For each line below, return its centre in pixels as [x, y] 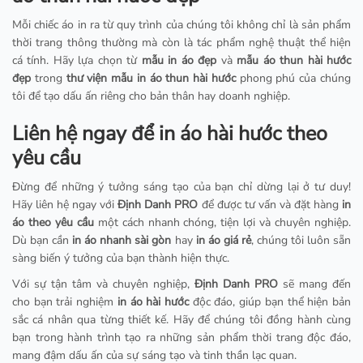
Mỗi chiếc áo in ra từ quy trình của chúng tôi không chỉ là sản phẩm [181, 25]
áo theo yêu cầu [53, 223]
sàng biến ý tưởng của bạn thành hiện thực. [121, 258]
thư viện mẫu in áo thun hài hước [151, 79]
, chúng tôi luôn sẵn [301, 241]
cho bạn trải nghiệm [65, 302]
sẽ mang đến [314, 284]
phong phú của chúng [293, 79]
